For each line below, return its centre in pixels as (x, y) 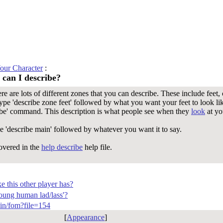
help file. (97, 147)
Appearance (86, 217)
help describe (62, 147)
